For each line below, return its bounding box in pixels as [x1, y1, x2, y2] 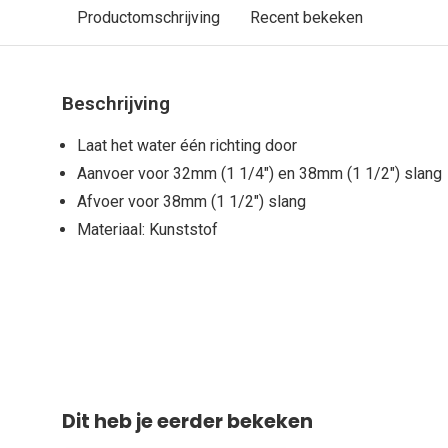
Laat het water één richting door [77, 136, 297, 155]
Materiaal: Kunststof [77, 220, 218, 239]
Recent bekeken [250, 8, 363, 27]
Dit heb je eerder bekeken [62, 408, 313, 435]
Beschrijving [62, 92, 170, 115]
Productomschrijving [77, 8, 220, 27]
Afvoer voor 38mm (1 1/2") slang [77, 192, 306, 211]
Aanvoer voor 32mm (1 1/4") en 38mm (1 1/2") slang [77, 164, 442, 183]
